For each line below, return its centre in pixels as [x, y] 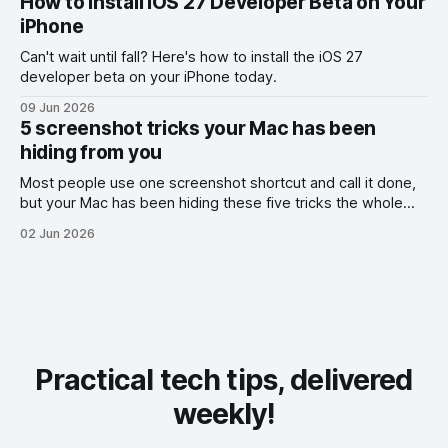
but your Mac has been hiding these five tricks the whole [211, 203]
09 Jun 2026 [57, 108]
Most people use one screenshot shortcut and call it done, [218, 183]
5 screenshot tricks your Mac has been [198, 129]
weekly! [224, 414]
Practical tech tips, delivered [224, 380]
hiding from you [91, 153]
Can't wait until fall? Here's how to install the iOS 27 [191, 57]
